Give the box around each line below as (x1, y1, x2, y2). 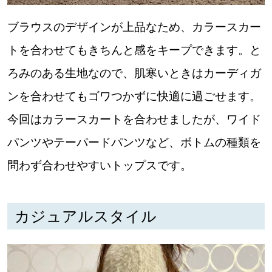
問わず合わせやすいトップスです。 (7, 158, 192, 173)
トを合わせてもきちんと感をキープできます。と (7, 43, 261, 58)
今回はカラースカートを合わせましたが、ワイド (7, 112, 261, 127)
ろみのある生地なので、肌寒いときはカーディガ (7, 66, 261, 81)
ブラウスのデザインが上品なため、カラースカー (7, 20, 261, 35)
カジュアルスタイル (14, 207, 157, 225)
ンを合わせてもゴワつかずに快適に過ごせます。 (7, 89, 261, 104)
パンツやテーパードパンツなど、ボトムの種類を (7, 135, 261, 150)
